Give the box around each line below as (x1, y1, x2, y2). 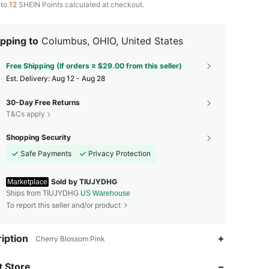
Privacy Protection (88, 149, 151, 158)
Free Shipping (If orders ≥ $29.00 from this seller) (6, 61, 182, 70)
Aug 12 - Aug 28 (52, 74, 105, 83)
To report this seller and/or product (6, 201, 121, 210)
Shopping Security (6, 133, 71, 142)
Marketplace (7, 178, 47, 186)
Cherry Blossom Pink (35, 234, 105, 243)
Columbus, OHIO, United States (41, 35, 183, 47)
